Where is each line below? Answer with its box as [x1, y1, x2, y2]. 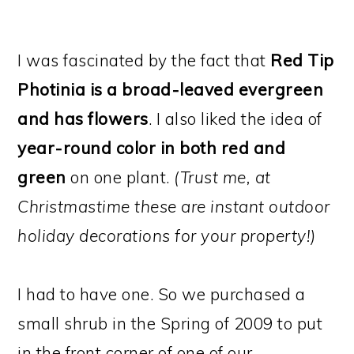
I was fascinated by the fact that [17, 49, 271, 70]
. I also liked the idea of [148, 107, 322, 129]
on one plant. [66, 166, 175, 187]
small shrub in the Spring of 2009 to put [17, 312, 323, 333]
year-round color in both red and [17, 137, 286, 158]
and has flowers [17, 107, 149, 129]
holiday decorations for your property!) [17, 224, 316, 246]
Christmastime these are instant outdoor [17, 195, 330, 217]
